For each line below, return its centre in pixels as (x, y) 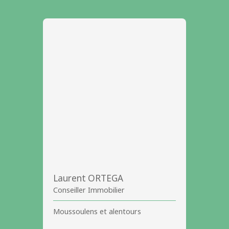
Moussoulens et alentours (97, 212)
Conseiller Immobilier (89, 190)
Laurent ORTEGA (88, 178)
